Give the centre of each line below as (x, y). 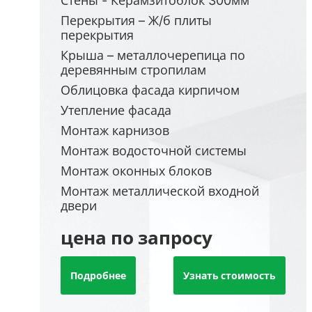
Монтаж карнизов (115, 130)
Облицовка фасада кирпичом (150, 90)
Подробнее (98, 275)
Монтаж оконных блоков (136, 171)
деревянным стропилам (133, 70)
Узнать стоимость (230, 275)
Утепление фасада (116, 110)
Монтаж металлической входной (160, 191)
